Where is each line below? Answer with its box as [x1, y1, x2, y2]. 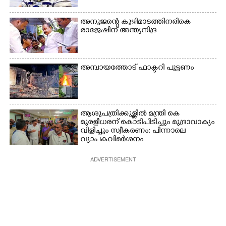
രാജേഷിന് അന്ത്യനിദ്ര [80, 26, 157, 36]
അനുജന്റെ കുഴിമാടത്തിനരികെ [80, 17, 191, 27]
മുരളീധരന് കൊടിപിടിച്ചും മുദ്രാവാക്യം [80, 118, 215, 128]
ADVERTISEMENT [90, 154, 136, 163]
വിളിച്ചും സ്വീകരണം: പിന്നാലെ [80, 126, 186, 136]
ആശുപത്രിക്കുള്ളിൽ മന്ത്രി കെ [80, 109, 180, 119]
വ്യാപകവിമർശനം [80, 135, 144, 145]
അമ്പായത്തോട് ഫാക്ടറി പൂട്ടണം [80, 63, 194, 73]
